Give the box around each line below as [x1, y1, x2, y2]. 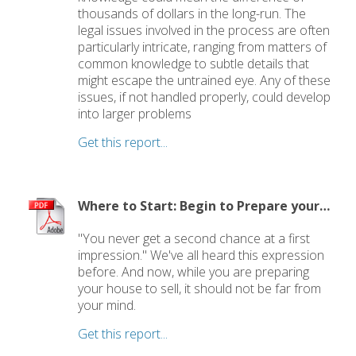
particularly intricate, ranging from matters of [78, 37, 327, 56]
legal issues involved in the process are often [78, 21, 331, 39]
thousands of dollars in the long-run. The [78, 4, 307, 22]
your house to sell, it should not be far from [78, 280, 322, 298]
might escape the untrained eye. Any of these [78, 71, 331, 89]
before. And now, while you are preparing [78, 263, 310, 281]
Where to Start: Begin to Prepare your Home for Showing [319, 196, 331, 215]
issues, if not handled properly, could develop [78, 87, 331, 106]
